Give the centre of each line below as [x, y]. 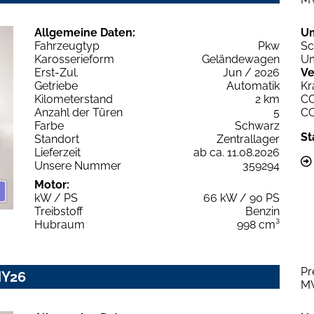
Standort [57, 139]
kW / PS [56, 198]
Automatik [253, 86]
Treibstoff [59, 211]
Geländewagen [241, 59]
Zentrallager [248, 139]
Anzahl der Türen [78, 112]
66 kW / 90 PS [241, 198]
